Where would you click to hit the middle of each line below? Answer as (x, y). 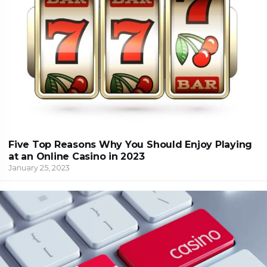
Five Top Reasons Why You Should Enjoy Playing (131, 145)
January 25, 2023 (39, 168)
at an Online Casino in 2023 (77, 157)
